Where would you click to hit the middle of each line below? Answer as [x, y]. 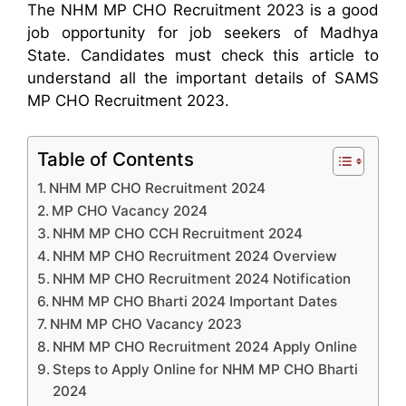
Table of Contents [116, 159]
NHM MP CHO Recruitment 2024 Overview [195, 256]
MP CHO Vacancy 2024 [130, 210]
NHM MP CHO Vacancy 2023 [146, 324]
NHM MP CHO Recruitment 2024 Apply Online [205, 346]
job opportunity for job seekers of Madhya [203, 33]
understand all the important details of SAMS [203, 78]
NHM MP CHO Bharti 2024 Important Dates [195, 301]
